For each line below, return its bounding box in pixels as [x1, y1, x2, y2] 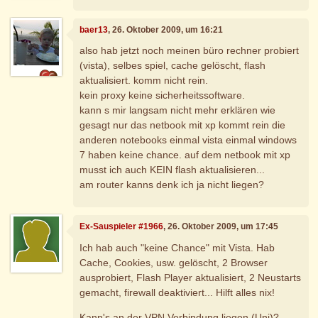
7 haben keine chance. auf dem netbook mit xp [79, 149, 291, 161]
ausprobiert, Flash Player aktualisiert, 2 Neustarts [79, 271, 302, 283]
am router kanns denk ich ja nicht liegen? [79, 179, 265, 191]
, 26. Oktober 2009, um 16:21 [108, 24, 224, 35]
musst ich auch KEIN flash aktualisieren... [79, 164, 265, 176]
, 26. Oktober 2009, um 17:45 [163, 221, 279, 232]
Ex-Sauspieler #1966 [79, 221, 164, 232]
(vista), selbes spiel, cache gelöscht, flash [79, 60, 266, 72]
